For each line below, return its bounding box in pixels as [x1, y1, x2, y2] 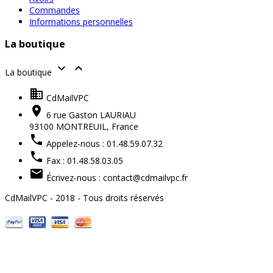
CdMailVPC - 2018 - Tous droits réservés [5, 191, 164, 204]
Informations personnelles [29, 15, 133, 27]
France [112, 120, 138, 132]
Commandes [29, 4, 80, 16]
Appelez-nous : [46, 137, 107, 149]
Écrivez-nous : [44, 171, 103, 183]
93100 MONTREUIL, [29, 120, 109, 132]
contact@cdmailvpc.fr [103, 171, 188, 183]
